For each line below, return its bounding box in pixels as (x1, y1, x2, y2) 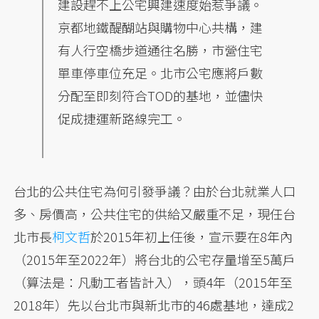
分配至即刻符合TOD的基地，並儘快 (58, 86, 263, 105)
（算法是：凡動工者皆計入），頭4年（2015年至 (14, 273, 293, 292)
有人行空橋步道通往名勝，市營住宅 (58, 41, 263, 60)
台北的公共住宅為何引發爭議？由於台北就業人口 (14, 182, 296, 201)
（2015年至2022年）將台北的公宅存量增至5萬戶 (14, 250, 296, 269)
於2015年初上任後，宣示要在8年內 (90, 227, 293, 246)
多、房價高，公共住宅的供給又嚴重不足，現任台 (14, 204, 296, 224)
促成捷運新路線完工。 (58, 109, 187, 128)
